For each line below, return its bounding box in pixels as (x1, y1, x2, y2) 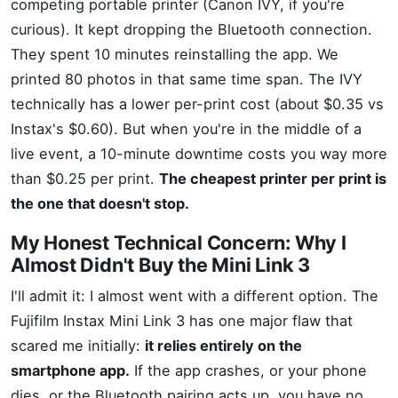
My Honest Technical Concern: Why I (11, 231, 346, 254)
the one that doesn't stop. (11, 195, 189, 212)
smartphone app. (11, 362, 130, 379)
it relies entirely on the (145, 337, 302, 354)
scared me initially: (11, 337, 145, 354)
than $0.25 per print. (11, 170, 159, 187)
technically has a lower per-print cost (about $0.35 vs (11, 95, 384, 113)
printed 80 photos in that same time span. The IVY (11, 70, 362, 88)
